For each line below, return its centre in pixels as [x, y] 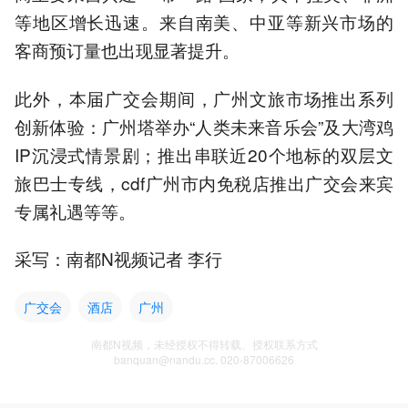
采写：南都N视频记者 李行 [118, 258]
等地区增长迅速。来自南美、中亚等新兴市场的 [204, 22]
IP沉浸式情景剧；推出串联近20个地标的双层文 [204, 154]
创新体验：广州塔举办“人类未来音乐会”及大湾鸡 [204, 126]
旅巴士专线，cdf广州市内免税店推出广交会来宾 [204, 182]
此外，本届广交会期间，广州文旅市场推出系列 [204, 97]
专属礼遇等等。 [75, 210]
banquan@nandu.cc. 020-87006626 [204, 359]
